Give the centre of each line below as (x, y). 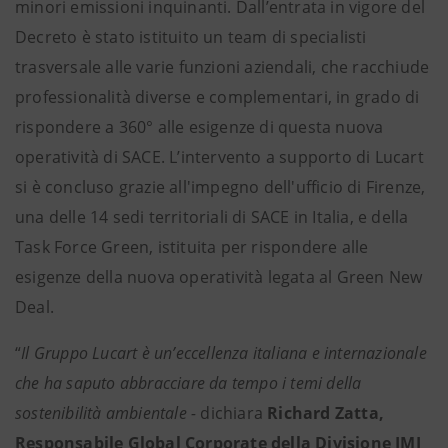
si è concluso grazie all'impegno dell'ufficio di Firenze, (220, 187)
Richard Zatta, (324, 413)
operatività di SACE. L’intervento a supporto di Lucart (219, 157)
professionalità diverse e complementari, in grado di (217, 97)
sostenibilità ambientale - (108, 413)
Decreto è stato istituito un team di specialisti (191, 37)
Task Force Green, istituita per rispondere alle (192, 247)
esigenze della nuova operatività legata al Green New (219, 277)
